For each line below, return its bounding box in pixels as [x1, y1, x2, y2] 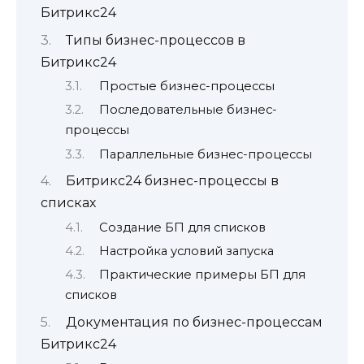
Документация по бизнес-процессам [65, 314, 323, 330]
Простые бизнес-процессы [98, 78, 275, 93]
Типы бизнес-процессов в [65, 32, 245, 48]
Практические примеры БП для [98, 267, 305, 283]
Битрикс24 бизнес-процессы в [65, 173, 279, 189]
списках [41, 195, 96, 211]
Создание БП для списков [98, 219, 266, 235]
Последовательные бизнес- [98, 102, 277, 118]
